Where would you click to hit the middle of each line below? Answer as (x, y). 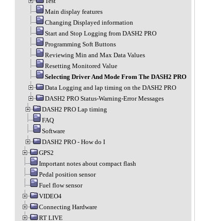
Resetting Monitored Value (81, 66)
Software (53, 131)
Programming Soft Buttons (80, 44)
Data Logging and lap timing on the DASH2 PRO (110, 88)
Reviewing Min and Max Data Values (95, 55)
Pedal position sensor (67, 174)
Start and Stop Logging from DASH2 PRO (100, 33)
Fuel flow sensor (60, 185)
